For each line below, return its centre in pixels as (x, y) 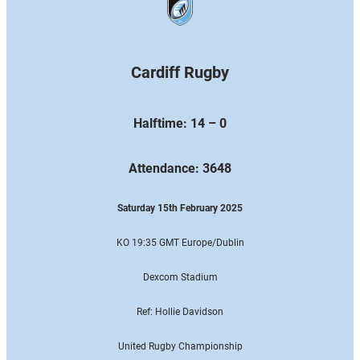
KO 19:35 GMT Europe (164, 242)
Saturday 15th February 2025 (180, 208)
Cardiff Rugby (180, 73)
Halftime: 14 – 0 (180, 123)
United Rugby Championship (180, 346)
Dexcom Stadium (180, 277)
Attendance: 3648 (180, 168)
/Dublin (228, 242)
